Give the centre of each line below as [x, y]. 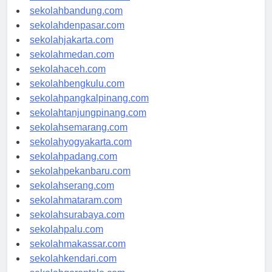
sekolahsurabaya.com [77, 226]
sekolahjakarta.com [72, 51]
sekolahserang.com [72, 197]
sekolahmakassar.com [78, 255]
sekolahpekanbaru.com [80, 182]
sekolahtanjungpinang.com [88, 124]
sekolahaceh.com [68, 80]
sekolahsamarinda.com [80, 7]
